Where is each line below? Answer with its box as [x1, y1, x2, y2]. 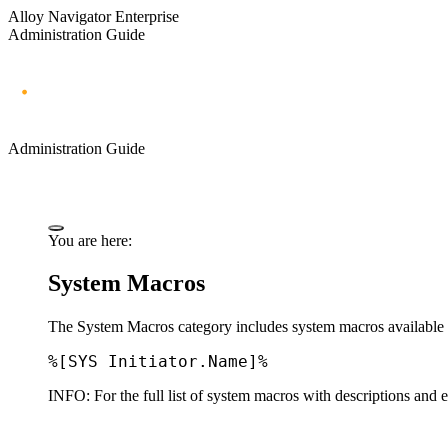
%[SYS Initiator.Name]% [48, 351, 268, 371]
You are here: [48, 231, 132, 249]
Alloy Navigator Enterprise [8, 8, 179, 25]
